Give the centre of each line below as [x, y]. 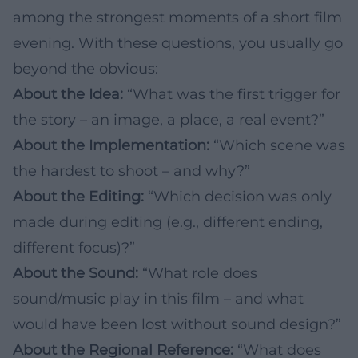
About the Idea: [68, 94]
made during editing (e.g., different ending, [168, 222]
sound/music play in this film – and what [158, 298]
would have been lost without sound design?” [177, 324]
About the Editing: [78, 196]
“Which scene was [277, 145]
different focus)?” [74, 247]
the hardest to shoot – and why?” [131, 171]
